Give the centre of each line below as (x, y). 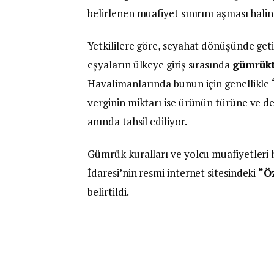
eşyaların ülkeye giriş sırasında (160, 64)
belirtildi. (108, 191)
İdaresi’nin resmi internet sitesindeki (173, 172)
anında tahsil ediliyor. (137, 121)
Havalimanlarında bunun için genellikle (180, 83)
